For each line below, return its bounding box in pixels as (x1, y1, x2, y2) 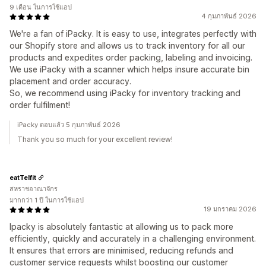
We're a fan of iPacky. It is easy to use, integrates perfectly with (9, 28, 256, 39)
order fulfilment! (9, 100, 70, 110)
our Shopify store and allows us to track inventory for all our (9, 40, 245, 50)
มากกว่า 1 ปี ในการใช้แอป (9, 196, 84, 204)
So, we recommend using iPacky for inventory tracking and (9, 88, 240, 98)
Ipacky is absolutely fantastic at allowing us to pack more (9, 221, 233, 232)
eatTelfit (9, 173, 36, 182)
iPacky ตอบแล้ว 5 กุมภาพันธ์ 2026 (17, 121, 121, 129)
